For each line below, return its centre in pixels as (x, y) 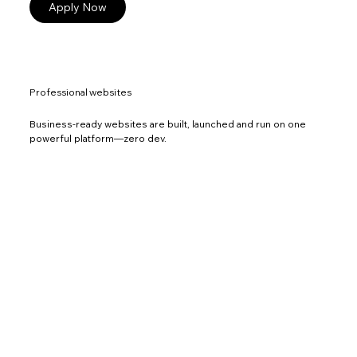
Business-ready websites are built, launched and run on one (168, 124)
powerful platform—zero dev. (98, 138)
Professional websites (81, 92)
